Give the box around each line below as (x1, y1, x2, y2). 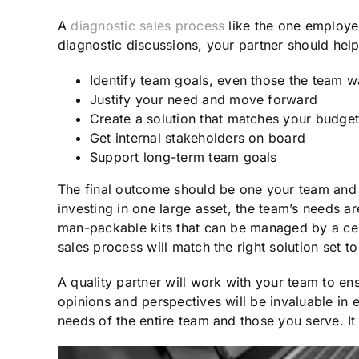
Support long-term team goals (90, 149, 277, 166)
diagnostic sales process (71, 18, 225, 34)
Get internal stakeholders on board (90, 130, 306, 147)
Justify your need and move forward (90, 91, 318, 108)
